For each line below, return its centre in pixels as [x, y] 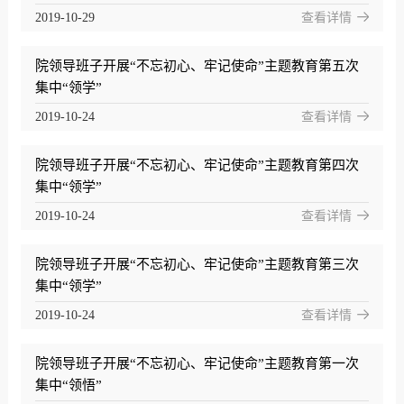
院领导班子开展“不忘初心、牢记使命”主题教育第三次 [197, 265]
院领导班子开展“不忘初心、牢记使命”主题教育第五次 [197, 66]
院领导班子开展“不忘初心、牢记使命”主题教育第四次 [197, 165]
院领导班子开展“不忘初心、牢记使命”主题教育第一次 [197, 364]
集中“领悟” [68, 386]
